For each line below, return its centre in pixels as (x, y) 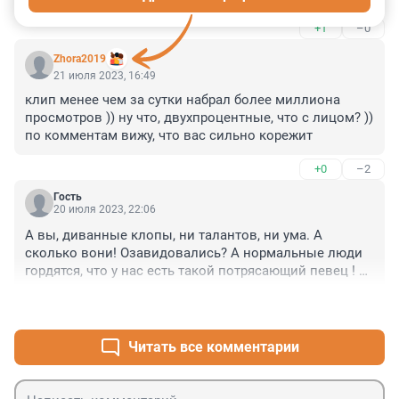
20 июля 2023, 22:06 (105, 210)
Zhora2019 (80, 59)
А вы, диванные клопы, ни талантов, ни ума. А (174, 236)
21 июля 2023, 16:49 (105, 76)
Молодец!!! (59, 289)
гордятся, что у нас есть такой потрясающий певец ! (190, 271)
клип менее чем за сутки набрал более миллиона (183, 100)
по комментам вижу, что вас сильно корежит (169, 136)
